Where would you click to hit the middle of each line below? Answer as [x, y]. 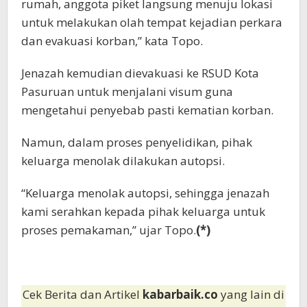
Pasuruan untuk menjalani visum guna [127, 92]
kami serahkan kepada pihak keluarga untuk [143, 212]
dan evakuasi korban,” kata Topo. [112, 41]
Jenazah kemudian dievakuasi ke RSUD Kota [140, 73]
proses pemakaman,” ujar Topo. [109, 230]
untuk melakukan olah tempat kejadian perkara [152, 23]
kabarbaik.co [182, 295]
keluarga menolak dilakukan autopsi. [123, 161]
